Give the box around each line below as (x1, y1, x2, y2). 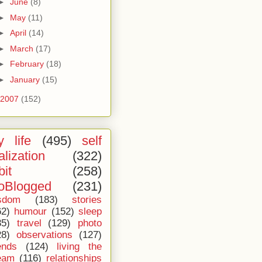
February (9, 59, 46, 68)
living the (57, 241, 102, 252)
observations (16, 229, 73, 240)
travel (16, 218, 42, 229)
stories (72, 194, 102, 205)
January (9, 74, 42, 84)
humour (14, 206, 47, 217)
